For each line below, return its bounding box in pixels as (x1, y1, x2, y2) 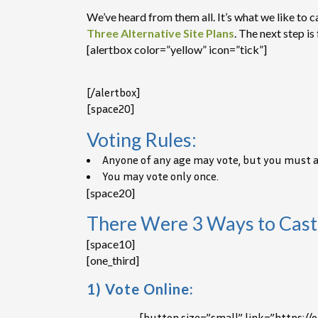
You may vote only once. (102, 169, 219, 183)
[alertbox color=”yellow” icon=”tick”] (87, 43, 267, 56)
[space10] (87, 237, 135, 251)
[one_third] (87, 253, 139, 267)
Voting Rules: (87, 128, 197, 151)
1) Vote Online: (87, 280, 194, 297)
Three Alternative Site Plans (87, 26, 234, 40)
